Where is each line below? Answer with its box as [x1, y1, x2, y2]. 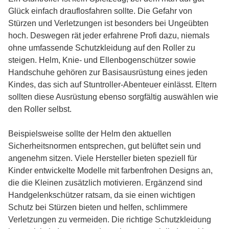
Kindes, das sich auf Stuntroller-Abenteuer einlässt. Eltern [8, 80, 217, 89]
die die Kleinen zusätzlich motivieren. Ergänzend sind [8, 178, 202, 187]
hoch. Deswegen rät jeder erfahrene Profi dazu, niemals [8, 31, 210, 40]
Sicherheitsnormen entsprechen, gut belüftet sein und [8, 142, 201, 150]
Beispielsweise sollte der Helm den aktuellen [8, 129, 171, 138]
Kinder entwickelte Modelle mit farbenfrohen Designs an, [8, 166, 213, 175]
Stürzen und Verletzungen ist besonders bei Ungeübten [8, 19, 209, 28]
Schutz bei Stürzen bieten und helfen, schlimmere [8, 203, 188, 212]
